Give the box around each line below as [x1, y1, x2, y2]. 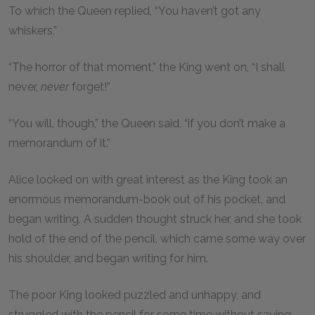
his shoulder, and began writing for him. [8, 252, 211, 265]
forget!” [72, 80, 113, 94]
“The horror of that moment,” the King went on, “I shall [8, 60, 285, 74]
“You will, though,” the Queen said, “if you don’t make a [8, 117, 285, 130]
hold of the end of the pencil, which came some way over [8, 232, 306, 245]
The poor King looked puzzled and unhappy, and [8, 288, 261, 302]
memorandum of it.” [8, 136, 113, 150]
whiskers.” [8, 24, 60, 37]
